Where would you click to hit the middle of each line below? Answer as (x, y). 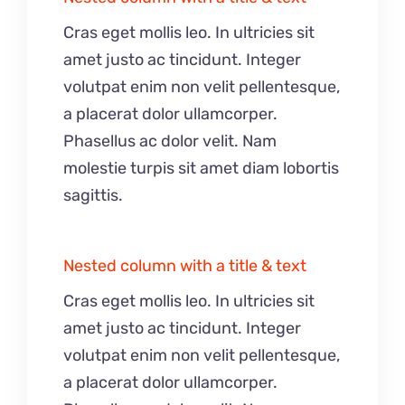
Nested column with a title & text (185, 266)
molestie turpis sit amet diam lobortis (201, 169)
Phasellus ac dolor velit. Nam (170, 141)
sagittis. (93, 196)
